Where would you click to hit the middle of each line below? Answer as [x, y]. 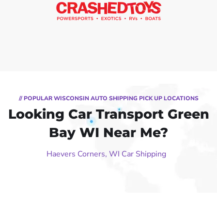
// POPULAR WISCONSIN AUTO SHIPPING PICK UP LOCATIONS [108, 98]
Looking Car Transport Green [108, 114]
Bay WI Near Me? [108, 132]
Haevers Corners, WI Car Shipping [106, 154]
